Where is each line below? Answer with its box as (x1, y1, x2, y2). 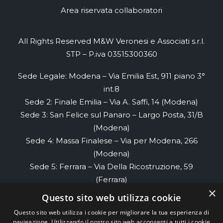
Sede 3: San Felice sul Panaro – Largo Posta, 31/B (20, 110, 203, 119)
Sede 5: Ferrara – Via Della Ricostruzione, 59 (30, 162, 193, 171)
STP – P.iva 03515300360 (66, 49, 157, 59)
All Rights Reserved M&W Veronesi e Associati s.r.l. (18, 36, 205, 46)
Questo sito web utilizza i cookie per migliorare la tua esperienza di (14, 208, 209, 217)
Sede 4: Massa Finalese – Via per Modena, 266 (25, 136, 198, 145)
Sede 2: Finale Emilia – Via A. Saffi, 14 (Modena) (25, 97, 198, 107)
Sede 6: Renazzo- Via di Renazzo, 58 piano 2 (29, 188, 194, 197)
